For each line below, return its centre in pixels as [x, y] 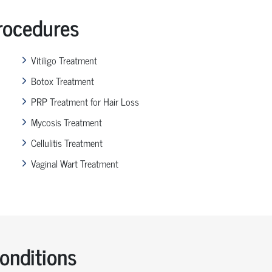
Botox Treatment [63, 80]
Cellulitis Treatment [67, 142]
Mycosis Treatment [67, 122]
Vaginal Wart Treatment [75, 163]
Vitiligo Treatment [64, 60]
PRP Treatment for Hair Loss [85, 101]
